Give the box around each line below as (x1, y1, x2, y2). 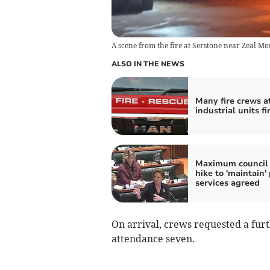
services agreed (195, 177, 260, 189)
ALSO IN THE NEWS (111, 59, 184, 69)
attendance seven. (111, 233, 195, 245)
